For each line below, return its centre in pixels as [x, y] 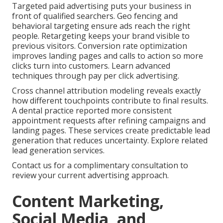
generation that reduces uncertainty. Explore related [110, 141]
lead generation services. [58, 151]
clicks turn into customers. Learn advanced [91, 66]
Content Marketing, [88, 201]
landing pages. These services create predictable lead [111, 131]
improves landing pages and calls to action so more [108, 56]
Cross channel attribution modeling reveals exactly [106, 91]
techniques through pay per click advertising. [96, 76]
